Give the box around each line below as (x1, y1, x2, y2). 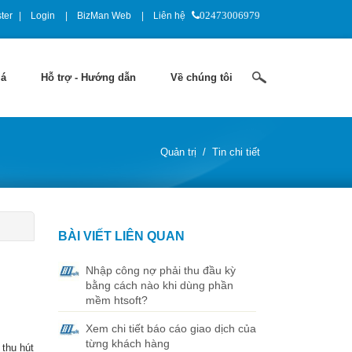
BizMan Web (77, 10, 131, 21)
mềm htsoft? (85, 294, 148, 306)
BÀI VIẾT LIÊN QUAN (57, 229, 185, 243)
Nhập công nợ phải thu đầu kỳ (85, 264, 236, 277)
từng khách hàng (85, 337, 170, 350)
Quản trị (160, 146, 196, 158)
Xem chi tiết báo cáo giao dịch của (85, 322, 256, 335)
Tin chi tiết (212, 146, 260, 158)
